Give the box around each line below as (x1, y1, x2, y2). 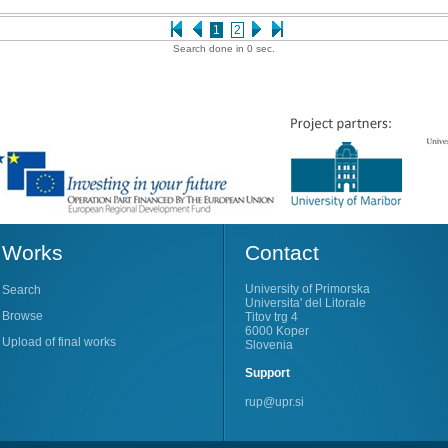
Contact (245, 240, 319, 264)
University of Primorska (245, 282, 370, 297)
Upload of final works (2, 335, 116, 350)
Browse (2, 309, 43, 324)
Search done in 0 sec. (173, 42, 275, 54)
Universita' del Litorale (245, 296, 366, 311)
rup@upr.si (245, 395, 304, 410)
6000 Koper (245, 324, 309, 339)
